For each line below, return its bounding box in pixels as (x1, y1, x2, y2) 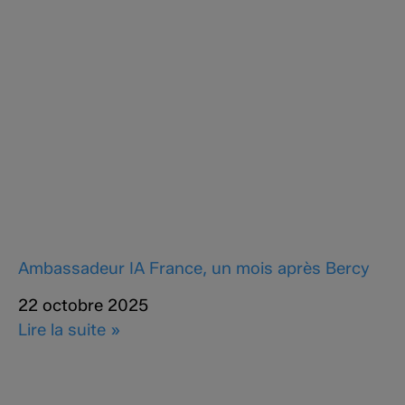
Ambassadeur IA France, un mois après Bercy (18, 257, 370, 278)
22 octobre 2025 (18, 294, 148, 316)
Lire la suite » (18, 318, 121, 340)
